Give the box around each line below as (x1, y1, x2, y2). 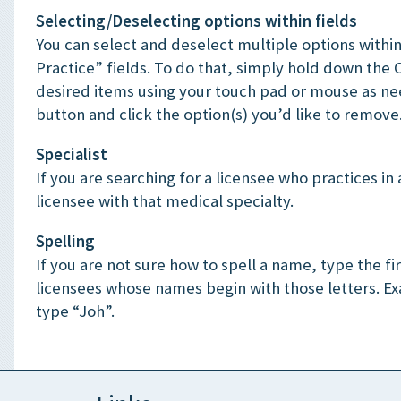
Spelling (36, 230, 95, 252)
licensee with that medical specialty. (36, 190, 294, 211)
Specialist (36, 143, 107, 165)
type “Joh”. (36, 300, 115, 321)
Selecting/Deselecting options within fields (36, 11, 357, 32)
